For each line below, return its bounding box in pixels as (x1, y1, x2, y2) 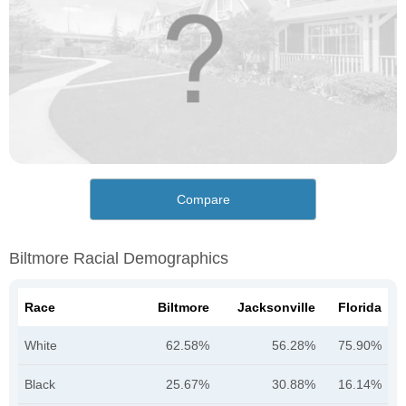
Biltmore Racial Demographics (9, 249, 228, 268)
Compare (176, 192, 230, 208)
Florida (338, 300, 382, 315)
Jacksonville (237, 300, 315, 315)
